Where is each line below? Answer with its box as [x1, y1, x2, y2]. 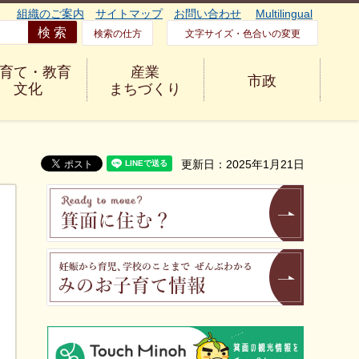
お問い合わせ [174, 7, 241, 20]
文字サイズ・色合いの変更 [184, 28, 301, 39]
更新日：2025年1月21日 [181, 158, 305, 171]
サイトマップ [95, 7, 163, 20]
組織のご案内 [17, 7, 84, 20]
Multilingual [256, 7, 313, 20]
